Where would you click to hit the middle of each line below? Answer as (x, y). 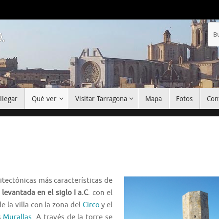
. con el (100, 193)
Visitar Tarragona (101, 99)
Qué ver (44, 99)
